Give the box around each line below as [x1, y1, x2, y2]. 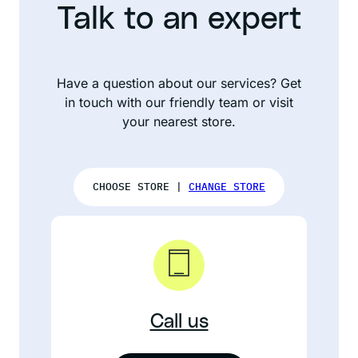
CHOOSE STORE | [93, 180, 189, 193]
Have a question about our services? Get [57, 75, 301, 91]
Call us [149, 312, 209, 332]
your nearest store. [122, 113, 236, 129]
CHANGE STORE [189, 180, 265, 193]
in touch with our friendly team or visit [65, 94, 293, 110]
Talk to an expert [56, 3, 302, 35]
